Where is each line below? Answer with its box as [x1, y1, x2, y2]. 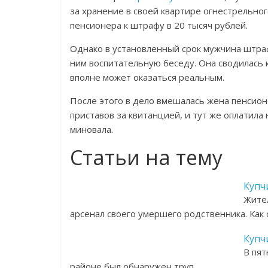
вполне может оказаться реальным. [70, 71, 224, 83]
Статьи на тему [70, 144, 223, 171]
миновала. [70, 123, 113, 135]
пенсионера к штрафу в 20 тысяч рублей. [70, 19, 248, 31]
